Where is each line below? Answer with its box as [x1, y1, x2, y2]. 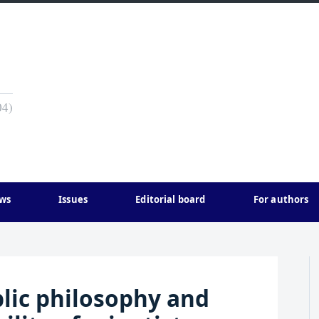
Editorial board [135, 193, 206, 206]
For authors [253, 193, 309, 206]
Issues [58, 193, 88, 206]
